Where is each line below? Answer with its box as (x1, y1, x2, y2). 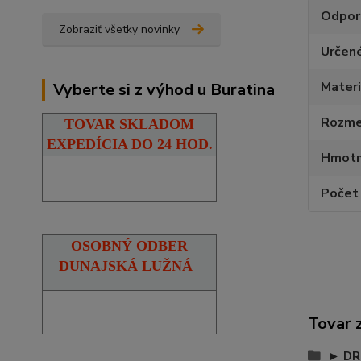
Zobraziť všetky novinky (59, 21, 180, 37)
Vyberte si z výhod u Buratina (53, 78, 275, 101)
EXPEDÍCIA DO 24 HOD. (46, 135, 213, 152)
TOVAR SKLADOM (64, 115, 194, 132)
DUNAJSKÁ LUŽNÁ (58, 257, 193, 274)
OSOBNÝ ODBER (71, 237, 188, 254)
